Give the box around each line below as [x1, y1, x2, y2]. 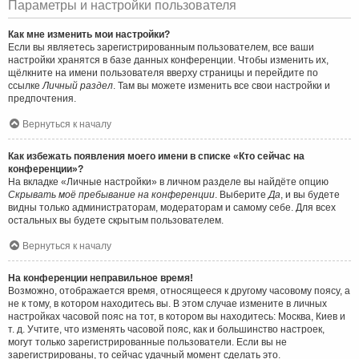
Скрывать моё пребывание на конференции [8, 188, 215, 200]
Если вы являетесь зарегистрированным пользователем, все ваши [8, 41, 314, 53]
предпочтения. [8, 92, 76, 104]
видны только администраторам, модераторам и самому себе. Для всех [8, 201, 336, 213]
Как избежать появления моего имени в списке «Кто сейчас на [8, 150, 305, 162]
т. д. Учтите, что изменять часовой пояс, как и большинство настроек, [8, 323, 325, 335]
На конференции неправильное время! [8, 272, 193, 284]
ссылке [8, 79, 42, 91]
